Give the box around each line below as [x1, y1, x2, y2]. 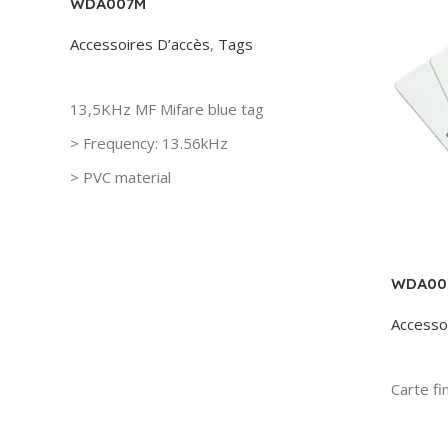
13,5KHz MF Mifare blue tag [70, 99, 264, 119]
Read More [82, 67, 152, 85]
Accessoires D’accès [70, 34, 210, 54]
